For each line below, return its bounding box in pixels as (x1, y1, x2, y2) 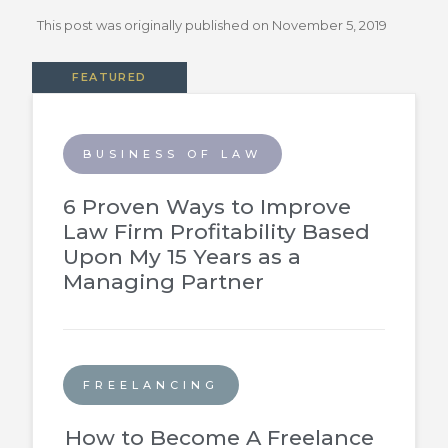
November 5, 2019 (272, 16, 388, 33)
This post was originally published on (37, 16, 270, 33)
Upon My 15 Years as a (63, 244, 302, 269)
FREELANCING (83, 378, 220, 392)
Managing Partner (63, 269, 265, 294)
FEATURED (72, 69, 147, 84)
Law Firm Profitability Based (63, 219, 371, 244)
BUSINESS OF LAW (83, 147, 263, 161)
